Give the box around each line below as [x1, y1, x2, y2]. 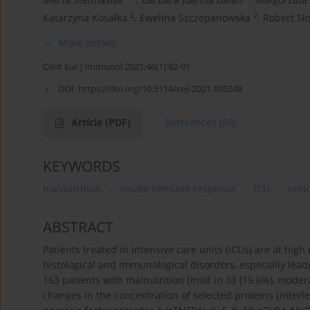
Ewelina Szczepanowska [140, 11, 250, 25]
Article [71, 116, 105, 129]
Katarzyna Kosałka [43, 11, 127, 25]
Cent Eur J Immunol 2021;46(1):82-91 [43, 60, 190, 73]
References [165, 116, 217, 129]
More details [58, 36, 116, 50]
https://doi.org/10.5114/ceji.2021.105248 [78, 82, 242, 95]
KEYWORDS [43, 156, 120, 176]
